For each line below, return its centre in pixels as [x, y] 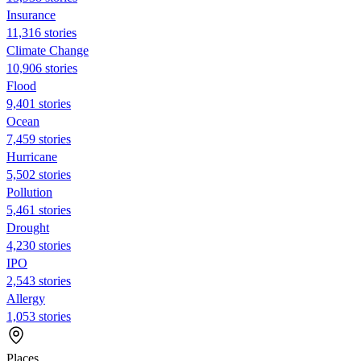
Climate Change [48, 50]
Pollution [29, 192]
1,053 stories [39, 316]
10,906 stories [42, 68]
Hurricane [32, 156]
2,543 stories [39, 280]
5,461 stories [39, 210]
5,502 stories [39, 174]
